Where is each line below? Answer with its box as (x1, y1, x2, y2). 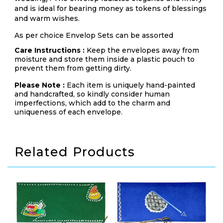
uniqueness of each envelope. (14, 107, 122, 116)
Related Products (14, 144, 135, 159)
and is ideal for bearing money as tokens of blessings (14, 3, 207, 13)
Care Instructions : (14, 45, 87, 55)
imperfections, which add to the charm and (14, 98, 170, 108)
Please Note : (14, 80, 67, 90)
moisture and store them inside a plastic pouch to (14, 54, 195, 64)
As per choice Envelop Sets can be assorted (14, 30, 173, 40)
